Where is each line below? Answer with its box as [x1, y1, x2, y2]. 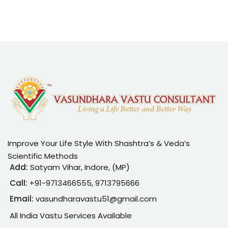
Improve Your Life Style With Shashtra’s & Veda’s [8, 137, 190, 149]
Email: [10, 193, 36, 204]
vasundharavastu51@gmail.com [36, 193, 157, 204]
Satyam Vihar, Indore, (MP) [28, 161, 130, 173]
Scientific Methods [8, 150, 78, 161]
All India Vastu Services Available [10, 210, 132, 221]
